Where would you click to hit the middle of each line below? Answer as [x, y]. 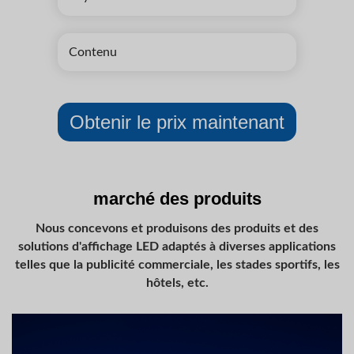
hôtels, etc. [177, 283]
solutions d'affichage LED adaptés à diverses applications [177, 247]
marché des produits [177, 200]
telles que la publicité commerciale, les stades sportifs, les [177, 265]
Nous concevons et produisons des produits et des [177, 229]
